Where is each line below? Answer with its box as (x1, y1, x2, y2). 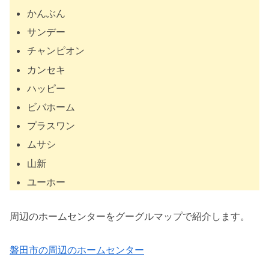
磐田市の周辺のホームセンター (10, 244, 144, 256)
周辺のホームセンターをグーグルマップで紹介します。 (10, 210, 250, 222)
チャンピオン (27, 44, 85, 57)
